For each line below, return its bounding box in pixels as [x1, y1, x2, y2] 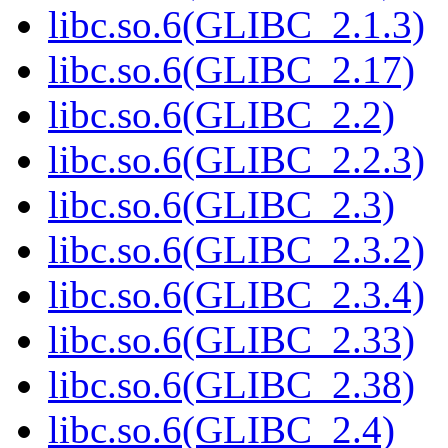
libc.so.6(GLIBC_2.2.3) [48, 138, 425, 182]
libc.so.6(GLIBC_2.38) [48, 363, 415, 407]
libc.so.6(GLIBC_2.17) [48, 48, 415, 92]
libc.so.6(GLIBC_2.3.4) [48, 273, 425, 317]
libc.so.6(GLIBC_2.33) [48, 318, 415, 362]
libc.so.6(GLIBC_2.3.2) [48, 228, 425, 272]
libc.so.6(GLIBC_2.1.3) [48, 3, 425, 47]
